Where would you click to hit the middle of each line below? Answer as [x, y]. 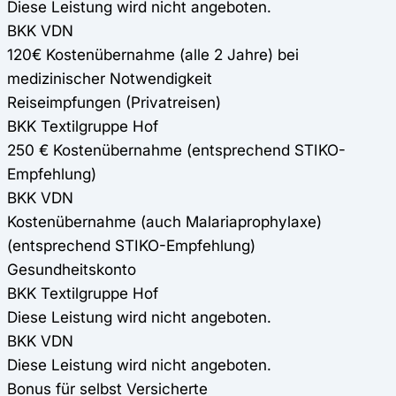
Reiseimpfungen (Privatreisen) [114, 103]
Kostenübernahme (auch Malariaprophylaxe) [164, 222]
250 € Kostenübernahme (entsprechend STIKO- [176, 150]
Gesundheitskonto [72, 270]
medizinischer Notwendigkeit [110, 79]
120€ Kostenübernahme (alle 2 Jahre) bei [153, 55]
